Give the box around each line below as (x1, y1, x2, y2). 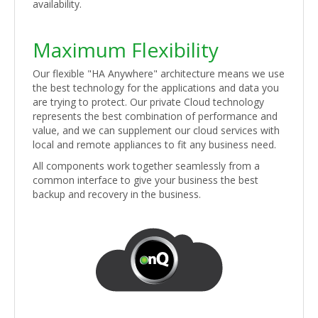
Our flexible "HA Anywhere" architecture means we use (33, 67, 285, 81)
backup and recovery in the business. (33, 187, 201, 202)
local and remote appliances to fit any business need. (33, 138, 276, 152)
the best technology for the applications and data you (33, 81, 279, 95)
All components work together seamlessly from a (33, 159, 260, 173)
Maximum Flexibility (33, 36, 219, 64)
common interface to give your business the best (33, 173, 258, 187)
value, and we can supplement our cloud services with (33, 124, 280, 138)
